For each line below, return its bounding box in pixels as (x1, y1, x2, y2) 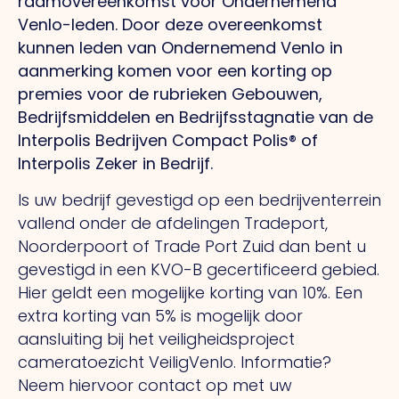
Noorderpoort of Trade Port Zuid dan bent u (18, 234, 366, 257)
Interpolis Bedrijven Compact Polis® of (18, 129, 318, 152)
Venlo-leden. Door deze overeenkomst (18, 13, 322, 37)
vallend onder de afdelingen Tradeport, (18, 211, 328, 234)
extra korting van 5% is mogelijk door (18, 304, 303, 327)
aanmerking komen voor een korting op (18, 60, 332, 83)
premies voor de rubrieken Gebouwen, (18, 83, 322, 106)
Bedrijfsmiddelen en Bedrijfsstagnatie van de (18, 106, 373, 129)
